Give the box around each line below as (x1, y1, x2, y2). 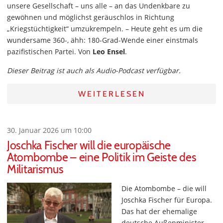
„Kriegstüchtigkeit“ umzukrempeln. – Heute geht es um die (7, 24, 203, 33)
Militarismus (7, 162, 64, 176)
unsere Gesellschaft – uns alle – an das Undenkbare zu (7, 1, 190, 10)
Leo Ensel (93, 47, 125, 56)
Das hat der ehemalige (121, 207, 197, 216)
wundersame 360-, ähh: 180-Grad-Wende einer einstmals (7, 35, 198, 45)
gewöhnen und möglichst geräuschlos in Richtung (7, 12, 174, 22)
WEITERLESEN (78, 89, 145, 99)
